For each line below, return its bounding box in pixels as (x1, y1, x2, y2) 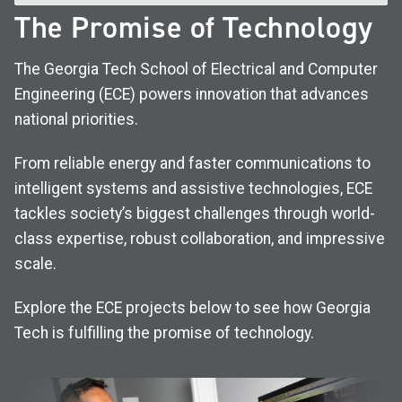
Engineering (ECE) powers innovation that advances (14, 84, 369, 103)
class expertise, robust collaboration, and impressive (14, 229, 385, 248)
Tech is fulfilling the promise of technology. (14, 323, 314, 342)
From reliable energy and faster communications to (14, 153, 371, 172)
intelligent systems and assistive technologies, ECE (14, 179, 372, 197)
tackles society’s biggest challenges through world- (14, 204, 375, 223)
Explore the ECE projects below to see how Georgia (14, 298, 371, 317)
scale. (14, 254, 57, 273)
